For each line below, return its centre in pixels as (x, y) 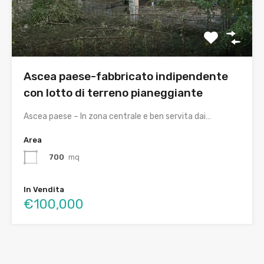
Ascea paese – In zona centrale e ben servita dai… (117, 116)
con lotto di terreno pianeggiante (113, 93)
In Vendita (44, 189)
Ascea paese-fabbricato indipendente (126, 76)
